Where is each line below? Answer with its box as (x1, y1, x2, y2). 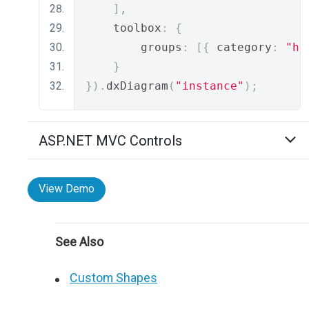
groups (86, 41, 182, 54)
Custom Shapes (70, 270, 157, 285)
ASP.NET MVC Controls (39, 132, 182, 149)
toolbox (86, 21, 161, 34)
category (210, 41, 272, 54)
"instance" (175, 79, 244, 92)
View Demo (39, 182, 94, 195)
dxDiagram (106, 79, 168, 92)
